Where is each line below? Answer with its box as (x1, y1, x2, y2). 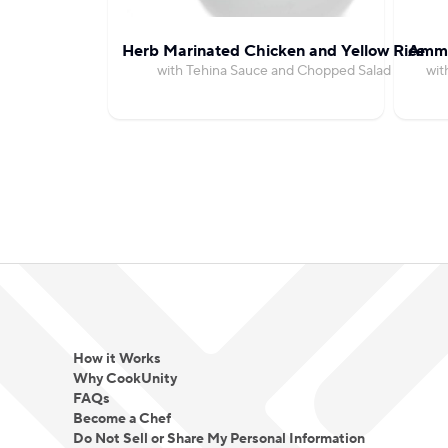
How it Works (72, 350, 161, 368)
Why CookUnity (72, 370, 177, 388)
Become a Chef (72, 410, 171, 428)
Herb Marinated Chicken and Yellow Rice (122, 41, 425, 61)
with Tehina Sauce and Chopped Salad (156, 62, 391, 80)
